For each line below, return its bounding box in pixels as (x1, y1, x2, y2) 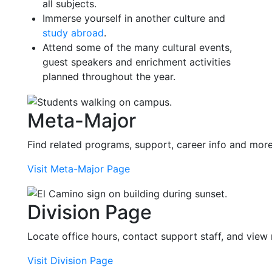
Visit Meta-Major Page (27, 162, 130, 175)
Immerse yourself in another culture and (42, 12, 225, 24)
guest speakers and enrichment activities (42, 56, 231, 68)
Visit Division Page (27, 254, 113, 267)
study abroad (42, 27, 104, 39)
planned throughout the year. (42, 70, 175, 83)
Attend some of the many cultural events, (42, 41, 232, 53)
